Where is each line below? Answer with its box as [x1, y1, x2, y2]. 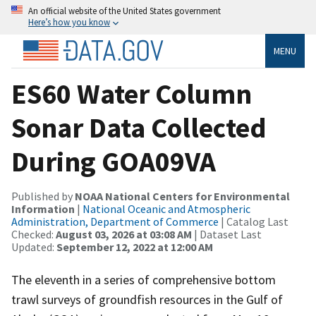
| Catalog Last [219, 214, 288, 229]
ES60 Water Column [11, 75, 252, 111]
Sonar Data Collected [11, 109, 267, 145]
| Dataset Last [192, 226, 262, 241]
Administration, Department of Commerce [11, 214, 219, 229]
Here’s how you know [28, 16, 110, 28]
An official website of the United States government [28, 5, 221, 16]
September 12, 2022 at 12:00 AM [56, 239, 213, 254]
